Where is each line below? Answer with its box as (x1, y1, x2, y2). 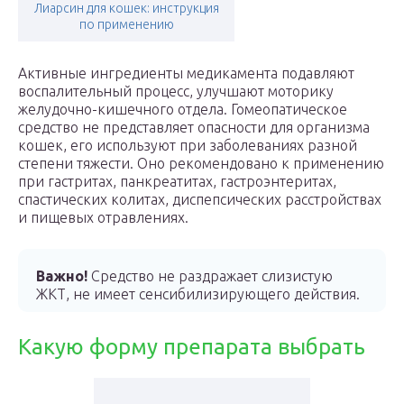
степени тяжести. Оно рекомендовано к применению (18, 155, 384, 171)
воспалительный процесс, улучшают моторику (18, 83, 334, 99)
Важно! (36, 268, 87, 284)
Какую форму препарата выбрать (18, 335, 365, 359)
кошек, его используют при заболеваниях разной (18, 137, 357, 153)
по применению (78, 17, 174, 32)
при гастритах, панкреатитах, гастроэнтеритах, (18, 173, 336, 189)
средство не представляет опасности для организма (18, 119, 370, 135)
